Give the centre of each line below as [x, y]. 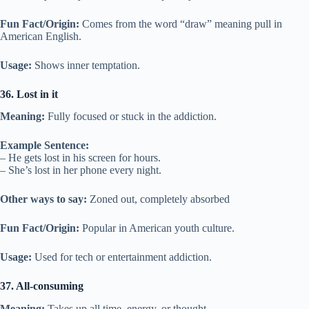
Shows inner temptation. [86, 65]
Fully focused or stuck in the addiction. [131, 117]
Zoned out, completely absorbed [158, 199]
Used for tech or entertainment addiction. [122, 257]
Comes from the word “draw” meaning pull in [181, 23]
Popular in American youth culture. [157, 228]
